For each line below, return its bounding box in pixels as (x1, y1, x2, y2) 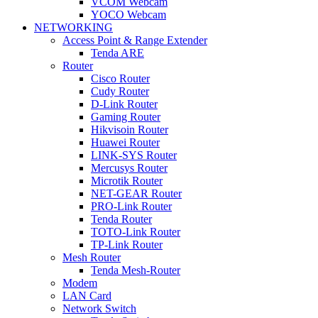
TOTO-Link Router (91, 226, 180, 238)
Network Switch (62, 302, 136, 315)
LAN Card (62, 290, 111, 302)
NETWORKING (34, 21, 113, 34)
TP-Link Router (91, 238, 163, 251)
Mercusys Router (91, 162, 168, 175)
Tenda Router (91, 213, 152, 226)
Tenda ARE (91, 47, 144, 60)
